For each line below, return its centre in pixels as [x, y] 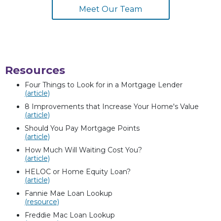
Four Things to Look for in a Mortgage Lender [104, 85]
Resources [35, 70]
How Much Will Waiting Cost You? [84, 150]
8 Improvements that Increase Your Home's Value [112, 106]
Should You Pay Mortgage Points [82, 128]
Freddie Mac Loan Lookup [70, 215]
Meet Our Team [110, 9]
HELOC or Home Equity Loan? [78, 171]
